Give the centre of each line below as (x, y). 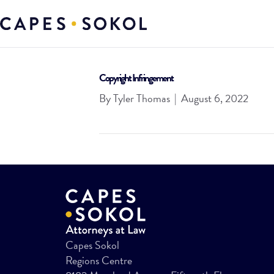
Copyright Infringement (136, 78)
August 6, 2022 (215, 98)
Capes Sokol (92, 245)
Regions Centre (99, 260)
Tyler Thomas (142, 98)
